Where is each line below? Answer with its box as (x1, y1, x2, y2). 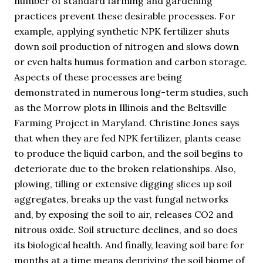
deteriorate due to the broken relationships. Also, (14, 163, 236, 174)
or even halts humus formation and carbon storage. (14, 56, 247, 68)
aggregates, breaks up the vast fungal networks (14, 193, 228, 205)
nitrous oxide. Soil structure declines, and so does (14, 224, 238, 235)
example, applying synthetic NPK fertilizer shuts (14, 25, 230, 37)
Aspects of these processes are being (14, 71, 182, 83)
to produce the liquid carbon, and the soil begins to (14, 147, 243, 159)
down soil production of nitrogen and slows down (14, 41, 239, 52)
